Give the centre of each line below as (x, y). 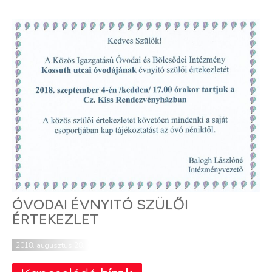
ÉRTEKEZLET (56, 219)
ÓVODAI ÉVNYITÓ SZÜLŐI (100, 205)
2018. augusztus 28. (50, 246)
